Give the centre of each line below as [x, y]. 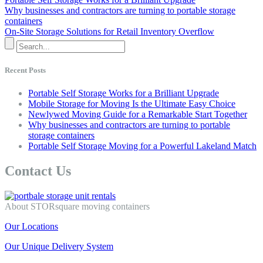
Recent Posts [25, 70]
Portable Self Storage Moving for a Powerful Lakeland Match [142, 146]
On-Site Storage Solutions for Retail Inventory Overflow [109, 31]
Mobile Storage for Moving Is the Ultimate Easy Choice [132, 104]
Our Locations [31, 226]
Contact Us [38, 171]
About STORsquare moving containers [77, 206]
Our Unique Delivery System [59, 246]
